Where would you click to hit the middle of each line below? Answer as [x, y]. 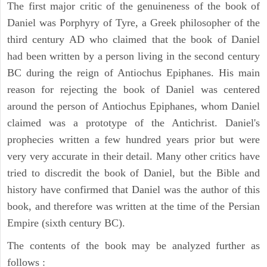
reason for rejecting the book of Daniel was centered [133, 89]
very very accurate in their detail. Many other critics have [133, 156]
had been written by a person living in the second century [133, 56]
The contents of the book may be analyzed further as [133, 245]
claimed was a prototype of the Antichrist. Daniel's [133, 122]
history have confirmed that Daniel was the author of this [133, 189]
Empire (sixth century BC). [66, 223]
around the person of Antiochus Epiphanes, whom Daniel [133, 106]
